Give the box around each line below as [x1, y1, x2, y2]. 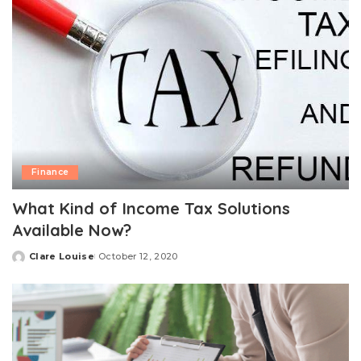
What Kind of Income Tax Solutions [12, 197, 290, 218]
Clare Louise [29, 250, 95, 262]
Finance [31, 166, 69, 177]
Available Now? [12, 219, 131, 240]
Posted [11, 256, 50, 268]
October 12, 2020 [98, 250, 178, 262]
